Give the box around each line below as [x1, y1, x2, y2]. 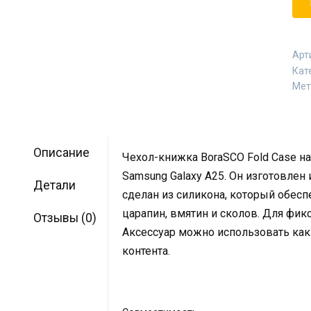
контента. [122, 244, 171, 258]
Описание [33, 146, 90, 160]
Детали [33, 178, 76, 193]
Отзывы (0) [33, 211, 96, 226]
